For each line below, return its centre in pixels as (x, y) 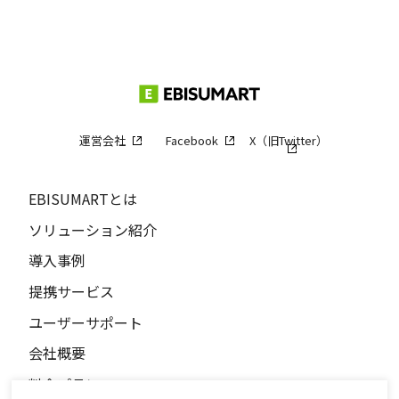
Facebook (191, 140)
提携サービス (71, 291)
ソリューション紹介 (93, 230)
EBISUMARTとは (83, 199)
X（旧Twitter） (289, 140)
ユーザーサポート (85, 322)
